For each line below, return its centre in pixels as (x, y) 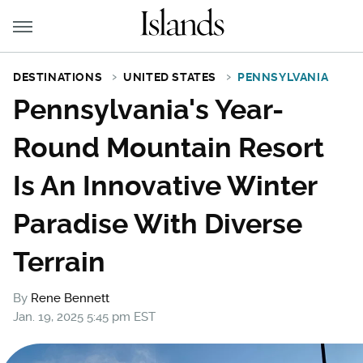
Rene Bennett (70, 298)
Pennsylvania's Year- (148, 109)
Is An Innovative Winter (165, 186)
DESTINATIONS (58, 77)
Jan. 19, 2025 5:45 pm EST (84, 317)
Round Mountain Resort (169, 147)
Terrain (59, 262)
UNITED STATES (170, 77)
